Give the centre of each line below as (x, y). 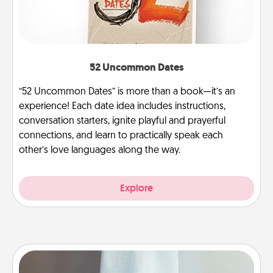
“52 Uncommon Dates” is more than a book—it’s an (127, 92)
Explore (136, 188)
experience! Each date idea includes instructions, (122, 106)
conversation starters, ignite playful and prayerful (122, 121)
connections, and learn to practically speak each (121, 136)
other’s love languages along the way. (100, 150)
